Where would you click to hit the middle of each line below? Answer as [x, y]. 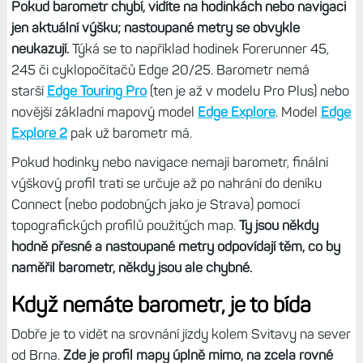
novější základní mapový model [104, 112]
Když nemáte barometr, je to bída [161, 305]
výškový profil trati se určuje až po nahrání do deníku [166, 184]
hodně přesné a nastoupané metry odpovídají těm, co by [175, 247]
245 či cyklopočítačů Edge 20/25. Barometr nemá [160, 70]
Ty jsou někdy [278, 226]
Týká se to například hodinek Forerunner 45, [199, 49]
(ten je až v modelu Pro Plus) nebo [248, 91]
